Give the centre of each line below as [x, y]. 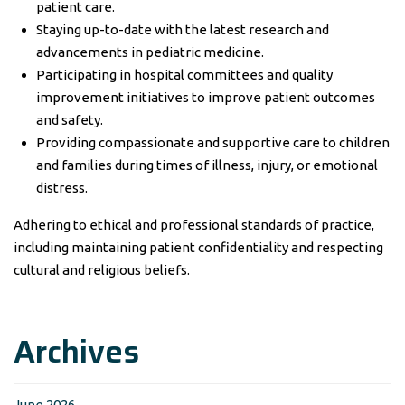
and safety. [70, 120]
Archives [76, 351]
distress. [62, 188]
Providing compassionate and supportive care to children [213, 142]
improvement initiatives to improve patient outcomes [206, 97]
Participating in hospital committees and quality [184, 75]
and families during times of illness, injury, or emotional [207, 165]
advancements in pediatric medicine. [150, 52]
